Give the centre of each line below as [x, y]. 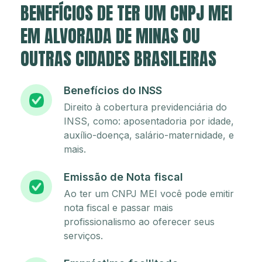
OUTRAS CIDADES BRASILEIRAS [118, 59]
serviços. [83, 236]
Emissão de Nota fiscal [123, 177]
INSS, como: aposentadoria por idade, [149, 121]
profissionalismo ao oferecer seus [139, 222]
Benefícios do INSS [113, 91]
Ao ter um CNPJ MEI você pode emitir [149, 194]
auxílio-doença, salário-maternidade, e [149, 135]
